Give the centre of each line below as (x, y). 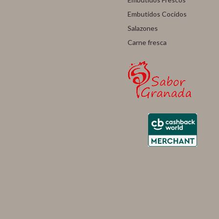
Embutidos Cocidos (157, 14)
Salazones (143, 28)
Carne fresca (147, 42)
